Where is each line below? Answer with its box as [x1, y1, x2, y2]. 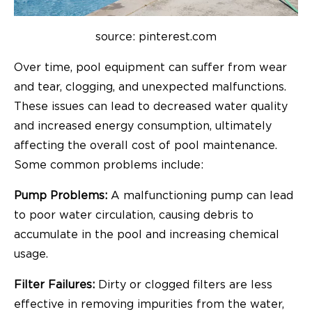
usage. [14, 249, 48, 260]
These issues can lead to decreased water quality [14, 101, 288, 113]
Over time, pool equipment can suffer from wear [14, 62, 287, 74]
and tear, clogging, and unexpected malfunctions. [14, 81, 286, 93]
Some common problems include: [14, 159, 203, 171]
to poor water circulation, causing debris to [14, 210, 253, 221]
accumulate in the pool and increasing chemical [14, 229, 279, 241]
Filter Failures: [14, 279, 95, 291]
